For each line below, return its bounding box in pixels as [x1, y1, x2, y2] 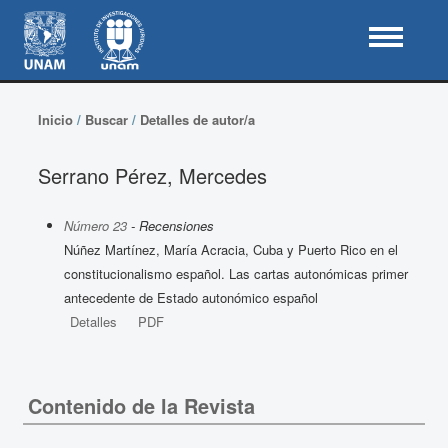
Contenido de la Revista [27, 390, 255, 420]
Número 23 [63, 215, 127, 235]
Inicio [37, 110, 73, 129]
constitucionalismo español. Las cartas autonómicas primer [63, 263, 408, 283]
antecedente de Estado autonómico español [63, 287, 318, 307]
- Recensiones [126, 215, 214, 235]
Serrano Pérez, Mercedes [37, 160, 267, 190]
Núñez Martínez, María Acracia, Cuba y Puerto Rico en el [63, 239, 398, 259]
